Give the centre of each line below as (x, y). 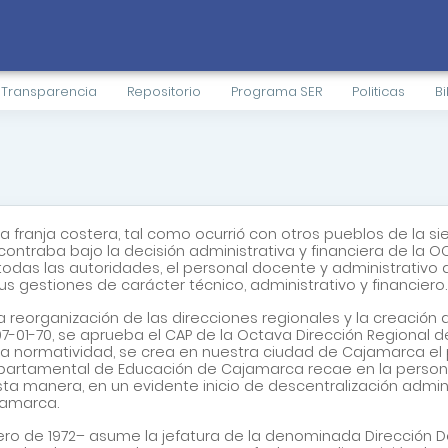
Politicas (378, 91)
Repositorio (164, 91)
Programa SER (276, 91)
